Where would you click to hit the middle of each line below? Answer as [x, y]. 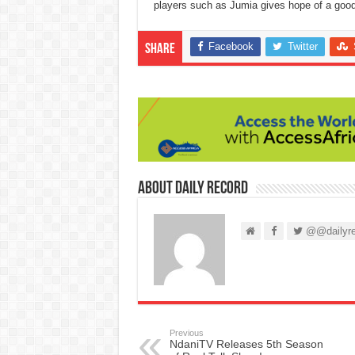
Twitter [302, 46]
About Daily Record [193, 189]
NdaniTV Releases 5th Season [246, 344]
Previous [186, 333]
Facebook [231, 46]
